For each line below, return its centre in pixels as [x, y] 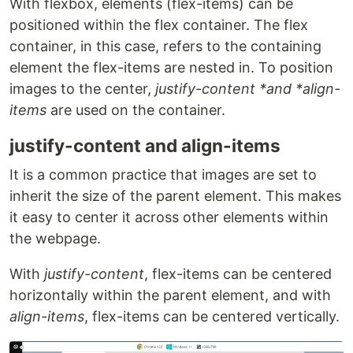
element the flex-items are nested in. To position [171, 67]
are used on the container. [136, 110]
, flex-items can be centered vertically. [212, 316]
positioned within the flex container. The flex [159, 24]
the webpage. [55, 238]
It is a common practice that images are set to [163, 174]
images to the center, [82, 88]
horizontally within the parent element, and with [170, 295]
